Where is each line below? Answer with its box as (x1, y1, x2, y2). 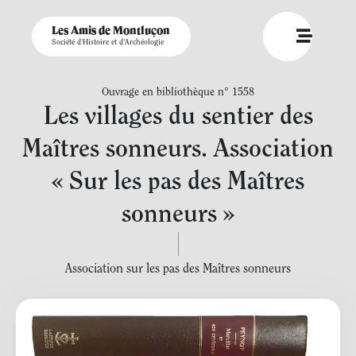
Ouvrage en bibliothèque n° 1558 (102, 87, 254, 99)
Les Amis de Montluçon (52, 25, 170, 37)
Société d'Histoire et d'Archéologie (52, 39, 164, 47)
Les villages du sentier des (43, 105, 313, 130)
